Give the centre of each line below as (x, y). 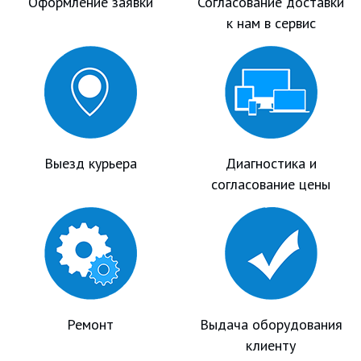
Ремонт (90, 324)
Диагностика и (271, 163)
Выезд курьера (90, 163)
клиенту (271, 345)
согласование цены (271, 184)
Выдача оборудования (271, 324)
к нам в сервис (271, 23)
